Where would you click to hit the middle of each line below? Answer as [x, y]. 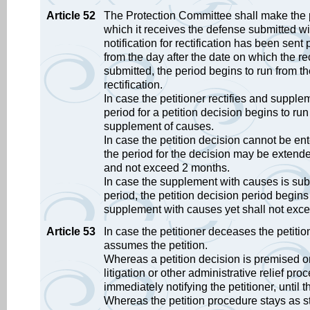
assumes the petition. [156, 245]
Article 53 [71, 231]
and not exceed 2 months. [167, 168]
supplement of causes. [159, 126]
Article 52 [71, 16]
